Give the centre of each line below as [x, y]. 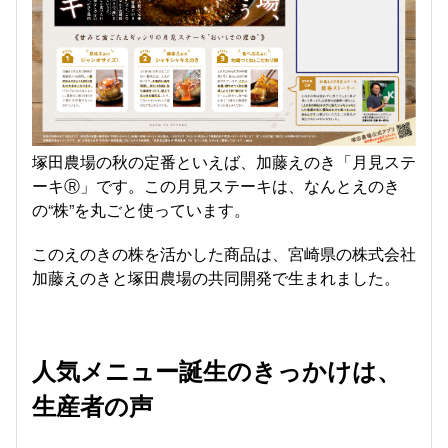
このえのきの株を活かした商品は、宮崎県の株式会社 [224, 253]
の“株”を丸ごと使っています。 [141, 209]
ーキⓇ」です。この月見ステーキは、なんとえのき [216, 185]
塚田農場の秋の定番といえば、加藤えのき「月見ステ [224, 161]
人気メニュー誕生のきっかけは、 [216, 370]
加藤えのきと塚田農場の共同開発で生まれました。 [216, 277]
